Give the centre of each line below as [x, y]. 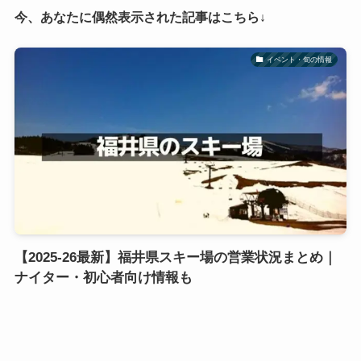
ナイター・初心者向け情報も [103, 277]
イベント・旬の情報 [299, 59]
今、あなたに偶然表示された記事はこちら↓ [140, 17]
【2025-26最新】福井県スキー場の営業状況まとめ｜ [175, 257]
